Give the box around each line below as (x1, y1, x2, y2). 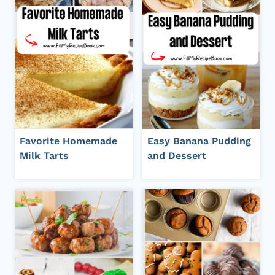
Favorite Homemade (20, 134, 117, 147)
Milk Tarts (20, 149, 69, 161)
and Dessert (147, 149, 206, 161)
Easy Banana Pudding (147, 134, 251, 147)
